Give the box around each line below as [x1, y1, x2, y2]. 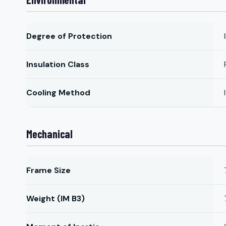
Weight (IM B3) [26, 193, 85, 204]
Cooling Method [26, 87, 90, 98]
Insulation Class [26, 59, 89, 70]
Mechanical [26, 127, 73, 140]
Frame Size [26, 165, 71, 176]
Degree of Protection [26, 31, 112, 41]
